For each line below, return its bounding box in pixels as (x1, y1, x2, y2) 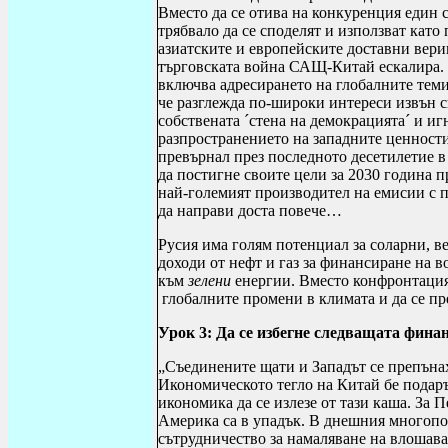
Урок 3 (158, 324, 207, 341)
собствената (158, 112, 244, 129)
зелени (188, 272, 231, 289)
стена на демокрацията (249, 112, 405, 129)
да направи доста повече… (158, 202, 342, 219)
